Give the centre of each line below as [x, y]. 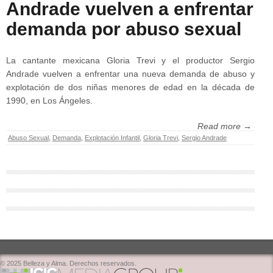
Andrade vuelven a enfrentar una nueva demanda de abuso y [130, 73]
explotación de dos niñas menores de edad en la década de [130, 87]
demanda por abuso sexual [124, 29]
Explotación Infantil [112, 137]
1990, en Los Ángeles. [49, 100]
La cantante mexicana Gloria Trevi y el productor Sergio [130, 60]
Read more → [225, 126]
